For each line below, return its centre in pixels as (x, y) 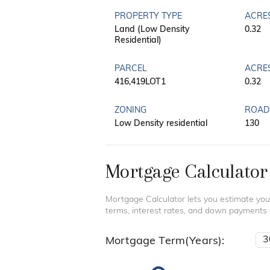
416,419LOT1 (140, 83)
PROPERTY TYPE (148, 17)
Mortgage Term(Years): (165, 242)
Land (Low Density (152, 30)
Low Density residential (161, 124)
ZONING (130, 111)
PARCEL (131, 69)
